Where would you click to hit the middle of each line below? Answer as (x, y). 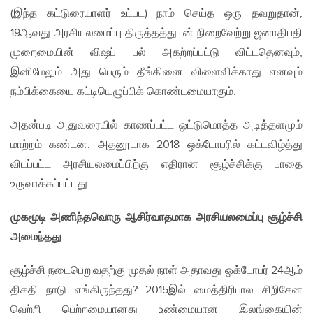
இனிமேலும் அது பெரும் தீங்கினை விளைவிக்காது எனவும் (156, 73)
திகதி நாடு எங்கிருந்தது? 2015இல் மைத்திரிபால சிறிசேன (156, 291)
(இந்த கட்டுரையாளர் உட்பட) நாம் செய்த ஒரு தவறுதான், (156, 14)
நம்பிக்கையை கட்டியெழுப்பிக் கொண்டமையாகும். (123, 92)
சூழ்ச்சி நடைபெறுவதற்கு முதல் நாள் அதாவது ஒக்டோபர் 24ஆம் (156, 271)
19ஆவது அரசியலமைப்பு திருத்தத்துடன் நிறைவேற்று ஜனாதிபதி (156, 34)
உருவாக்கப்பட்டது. (50, 184)
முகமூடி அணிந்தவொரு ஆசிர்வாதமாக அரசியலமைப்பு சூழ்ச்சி (156, 218)
